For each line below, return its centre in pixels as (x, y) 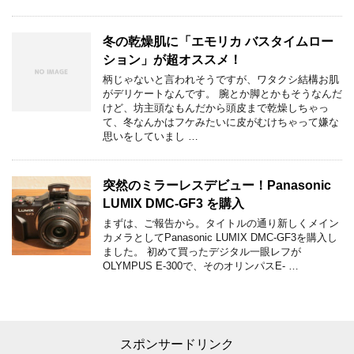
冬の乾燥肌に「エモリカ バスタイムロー (218, 41)
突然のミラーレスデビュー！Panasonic (217, 185)
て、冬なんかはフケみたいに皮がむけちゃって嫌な (221, 122)
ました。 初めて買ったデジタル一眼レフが (202, 252)
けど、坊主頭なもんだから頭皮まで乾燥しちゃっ (216, 108)
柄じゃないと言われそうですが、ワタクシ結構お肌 (221, 79)
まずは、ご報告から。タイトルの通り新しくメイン (221, 223)
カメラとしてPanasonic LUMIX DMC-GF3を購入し (220, 237)
